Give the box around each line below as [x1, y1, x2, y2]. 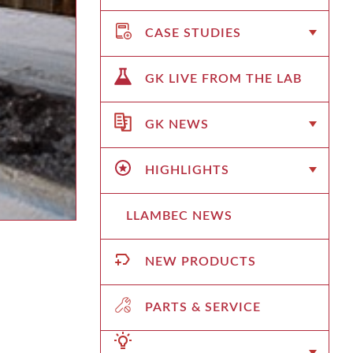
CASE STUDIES [145, 26, 241, 39]
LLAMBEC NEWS [126, 209, 232, 222]
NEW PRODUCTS [145, 255, 256, 268]
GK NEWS [145, 117, 209, 131]
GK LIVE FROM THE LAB [145, 72, 302, 85]
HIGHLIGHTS [145, 163, 229, 176]
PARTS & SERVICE [145, 300, 261, 314]
